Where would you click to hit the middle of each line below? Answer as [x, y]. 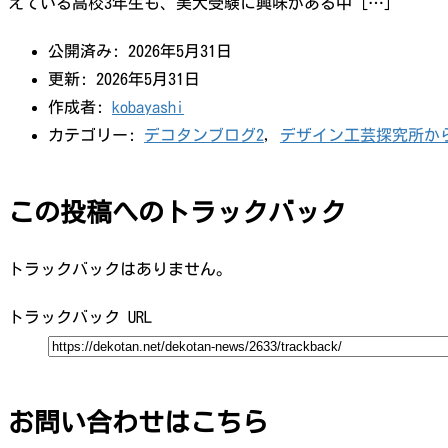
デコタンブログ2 [204, 135]
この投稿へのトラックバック [177, 212]
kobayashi [148, 107]
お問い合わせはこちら [138, 422]
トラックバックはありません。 [120, 269]
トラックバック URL [80, 317]
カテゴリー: [96, 135]
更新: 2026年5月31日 [124, 79]
